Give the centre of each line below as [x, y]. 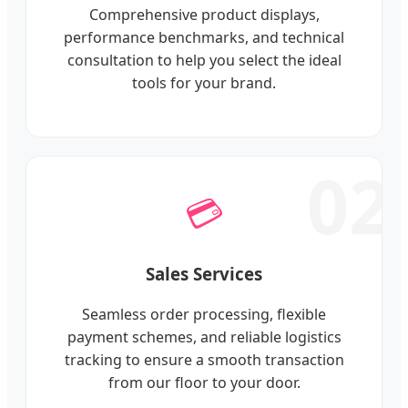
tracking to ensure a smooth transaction [204, 360]
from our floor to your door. [204, 383]
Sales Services [204, 273]
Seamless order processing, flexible [204, 315]
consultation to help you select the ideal [204, 60]
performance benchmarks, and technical [204, 37]
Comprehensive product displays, [204, 14]
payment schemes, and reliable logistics [204, 337]
